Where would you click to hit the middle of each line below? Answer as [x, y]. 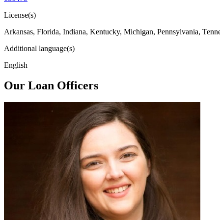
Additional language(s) [39, 48]
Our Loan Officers [51, 86]
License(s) [20, 15]
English [16, 65]
